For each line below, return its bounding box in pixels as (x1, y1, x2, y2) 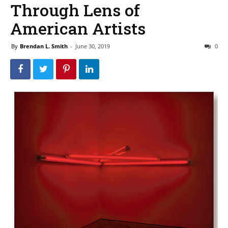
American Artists (10, 17, 146, 39)
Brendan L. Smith (20, 42, 68, 50)
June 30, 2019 (75, 42, 110, 50)
